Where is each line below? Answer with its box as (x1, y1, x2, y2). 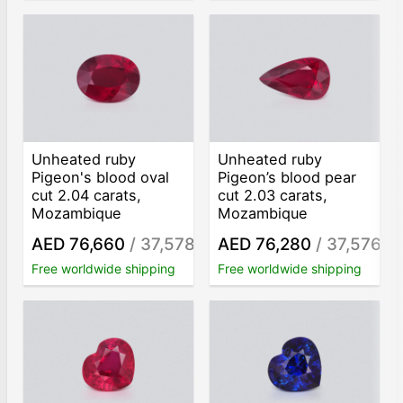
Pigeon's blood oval (31, 168, 170, 187)
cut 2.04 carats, (31, 186, 142, 205)
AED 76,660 (31, 233, 126, 255)
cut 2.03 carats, (218, 186, 328, 205)
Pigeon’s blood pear (218, 168, 357, 187)
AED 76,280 (218, 233, 312, 255)
